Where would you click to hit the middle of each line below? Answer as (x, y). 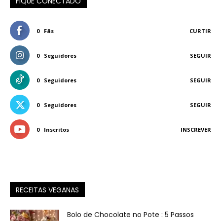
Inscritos (56, 130)
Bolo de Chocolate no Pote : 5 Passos (130, 215)
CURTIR (200, 31)
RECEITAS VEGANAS (47, 190)
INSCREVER (196, 130)
